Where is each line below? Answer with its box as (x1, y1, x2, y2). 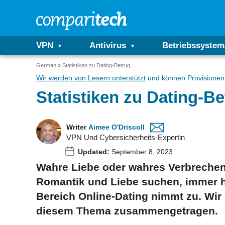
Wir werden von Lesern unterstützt (36, 74, 146, 82)
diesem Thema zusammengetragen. (36, 204, 218, 216)
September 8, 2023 (109, 148, 173, 156)
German (36, 62, 56, 68)
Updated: (78, 148, 109, 156)
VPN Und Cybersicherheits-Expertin (66, 133, 185, 142)
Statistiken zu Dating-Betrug (62, 62, 130, 68)
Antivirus (89, 41, 126, 50)
